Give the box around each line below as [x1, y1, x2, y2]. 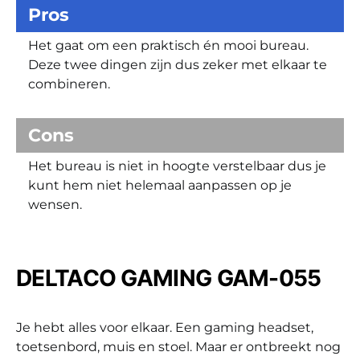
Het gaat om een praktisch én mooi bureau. [28, 37, 309, 53]
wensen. [28, 196, 82, 212]
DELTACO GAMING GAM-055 [16, 264, 321, 292]
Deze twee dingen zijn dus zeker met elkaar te [28, 56, 327, 72]
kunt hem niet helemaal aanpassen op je [28, 177, 292, 193]
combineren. [28, 76, 110, 92]
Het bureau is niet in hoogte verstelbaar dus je [28, 157, 326, 174]
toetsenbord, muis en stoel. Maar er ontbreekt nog [16, 338, 341, 354]
